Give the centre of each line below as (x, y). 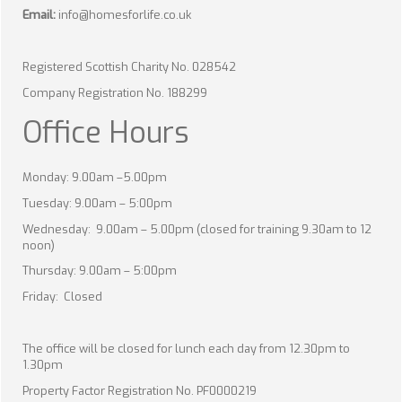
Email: (40, 15)
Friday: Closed (62, 297)
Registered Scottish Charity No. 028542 (143, 66)
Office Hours (106, 133)
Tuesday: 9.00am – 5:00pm (97, 203)
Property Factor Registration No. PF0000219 (140, 390)
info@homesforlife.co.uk (125, 15)
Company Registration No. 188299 (139, 92)
